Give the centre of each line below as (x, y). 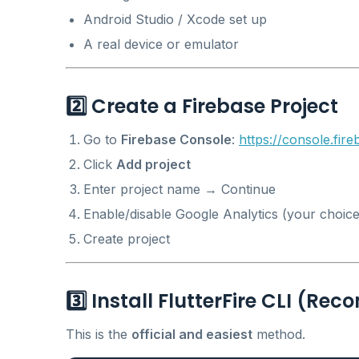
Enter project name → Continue (179, 189)
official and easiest (192, 334)
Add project (153, 164)
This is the (99, 334)
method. (279, 334)
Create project (127, 238)
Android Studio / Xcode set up (175, 19)
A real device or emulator (161, 44)
